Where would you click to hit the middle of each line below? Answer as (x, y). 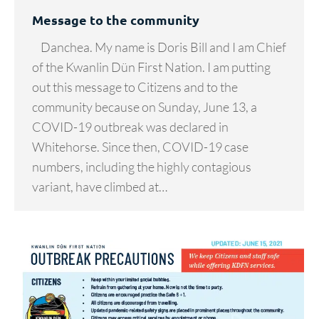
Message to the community (116, 19)
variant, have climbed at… (100, 186)
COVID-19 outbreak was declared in (130, 126)
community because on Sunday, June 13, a (145, 106)
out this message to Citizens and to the (135, 87)
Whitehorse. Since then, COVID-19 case (140, 146)
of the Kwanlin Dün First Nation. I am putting (151, 67)
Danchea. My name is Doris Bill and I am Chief (159, 47)
